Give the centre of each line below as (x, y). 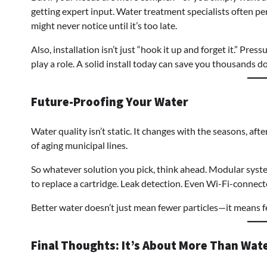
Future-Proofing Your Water (110, 102)
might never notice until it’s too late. (104, 25)
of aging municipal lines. (79, 145)
